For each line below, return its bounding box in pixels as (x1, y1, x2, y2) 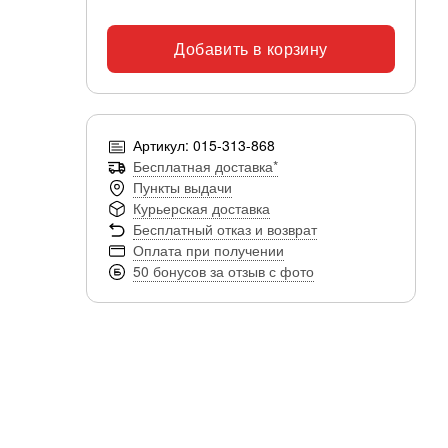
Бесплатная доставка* (133, 156, 278, 176)
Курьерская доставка (133, 198, 270, 218)
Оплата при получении (133, 240, 284, 260)
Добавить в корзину (174, 37, 328, 60)
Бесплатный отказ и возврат (133, 219, 317, 239)
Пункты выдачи (133, 177, 232, 197)
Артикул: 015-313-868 (133, 135, 275, 155)
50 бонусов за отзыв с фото (133, 261, 314, 281)
